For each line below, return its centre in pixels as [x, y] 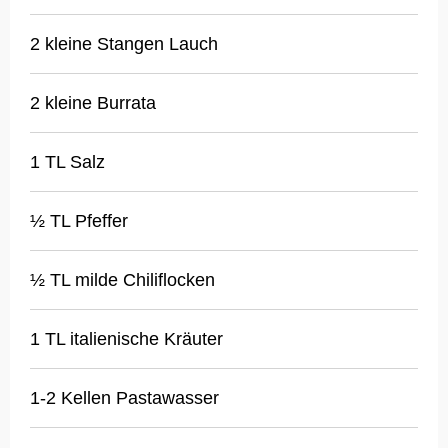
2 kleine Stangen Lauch [124, 44]
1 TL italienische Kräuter [126, 339]
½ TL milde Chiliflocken [122, 280]
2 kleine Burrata [93, 103]
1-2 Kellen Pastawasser [124, 398]
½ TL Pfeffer [79, 221]
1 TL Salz [67, 162]
